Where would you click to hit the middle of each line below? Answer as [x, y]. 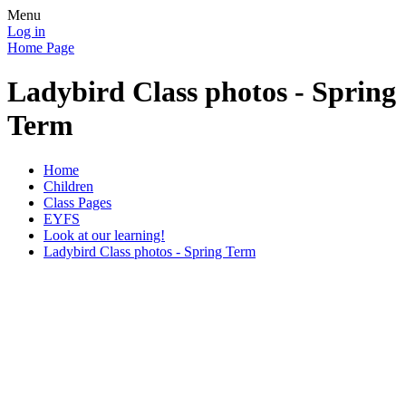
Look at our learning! [104, 235]
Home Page [41, 48]
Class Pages [77, 202]
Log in [26, 31]
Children [68, 186]
